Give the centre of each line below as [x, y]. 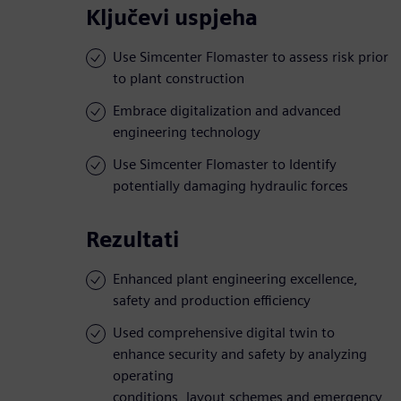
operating [143, 376]
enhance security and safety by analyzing [240, 354]
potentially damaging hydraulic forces [230, 186]
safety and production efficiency [212, 301]
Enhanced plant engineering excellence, [235, 279]
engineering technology [187, 132]
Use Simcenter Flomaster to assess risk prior [251, 57]
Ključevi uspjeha [172, 18]
